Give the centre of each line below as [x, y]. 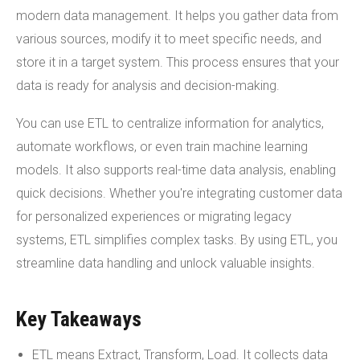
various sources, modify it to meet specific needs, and [169, 39]
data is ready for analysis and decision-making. [148, 86]
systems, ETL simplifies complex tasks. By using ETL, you [177, 240]
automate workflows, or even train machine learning [162, 147]
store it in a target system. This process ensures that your [178, 62]
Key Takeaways [79, 319]
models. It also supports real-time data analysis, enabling [176, 170]
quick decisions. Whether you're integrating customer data [179, 193]
